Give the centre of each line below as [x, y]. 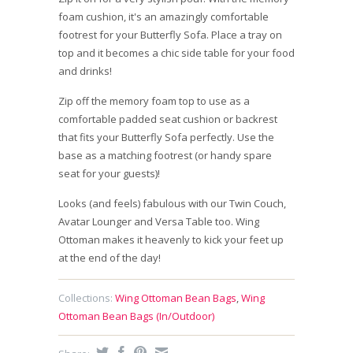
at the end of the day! [110, 258]
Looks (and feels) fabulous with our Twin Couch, [172, 204]
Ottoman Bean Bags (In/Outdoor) [136, 316]
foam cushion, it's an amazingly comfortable [163, 17]
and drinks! [85, 71]
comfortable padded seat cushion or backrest [168, 119]
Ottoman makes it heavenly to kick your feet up [171, 240]
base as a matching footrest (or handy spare [165, 156]
